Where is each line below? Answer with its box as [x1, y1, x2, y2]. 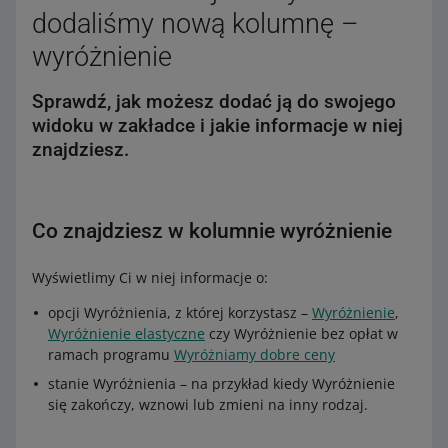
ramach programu [48, 345, 174, 364]
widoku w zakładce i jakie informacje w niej [32, 114, 403, 137]
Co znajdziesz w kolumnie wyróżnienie [32, 219, 392, 243]
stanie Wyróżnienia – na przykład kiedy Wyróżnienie [48, 374, 395, 393]
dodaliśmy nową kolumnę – [32, 8, 359, 40]
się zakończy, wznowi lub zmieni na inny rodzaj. [48, 395, 368, 414]
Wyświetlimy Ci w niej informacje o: [32, 268, 268, 287]
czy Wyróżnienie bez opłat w [205, 324, 398, 343]
